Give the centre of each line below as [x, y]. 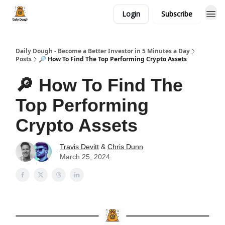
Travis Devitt [79, 147]
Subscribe [177, 14]
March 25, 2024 [85, 157]
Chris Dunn [125, 147]
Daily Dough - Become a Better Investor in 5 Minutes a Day [103, 51]
